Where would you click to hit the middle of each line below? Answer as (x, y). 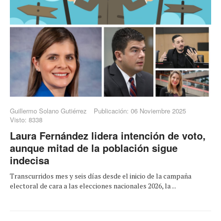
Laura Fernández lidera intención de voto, (108, 135)
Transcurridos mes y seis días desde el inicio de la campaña (101, 176)
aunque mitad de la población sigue (94, 147)
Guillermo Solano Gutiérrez (48, 110)
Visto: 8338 (26, 119)
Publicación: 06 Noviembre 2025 (140, 110)
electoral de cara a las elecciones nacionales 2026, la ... (93, 185)
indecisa (30, 160)
